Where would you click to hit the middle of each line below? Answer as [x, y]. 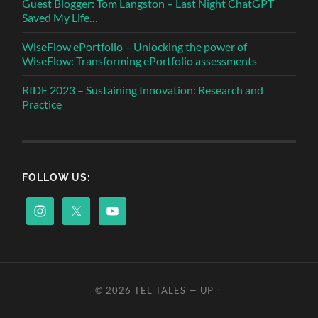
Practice [42, 104]
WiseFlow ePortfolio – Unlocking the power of [135, 46]
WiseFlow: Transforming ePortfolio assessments [140, 60]
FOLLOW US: [56, 177]
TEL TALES [160, 290]
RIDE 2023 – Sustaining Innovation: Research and [143, 89]
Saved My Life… [60, 17]
